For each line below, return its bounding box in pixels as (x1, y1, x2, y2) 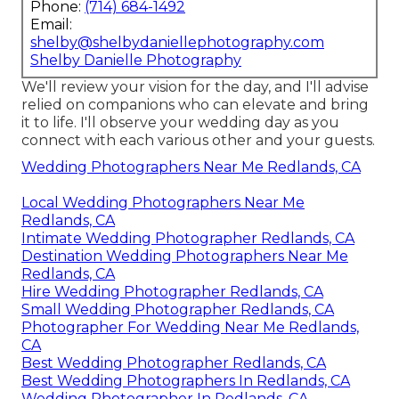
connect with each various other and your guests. (21, 131, 375, 149)
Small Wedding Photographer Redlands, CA (21, 300, 334, 318)
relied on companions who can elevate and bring (21, 95, 369, 113)
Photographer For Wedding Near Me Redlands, (21, 318, 359, 336)
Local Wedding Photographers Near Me (21, 193, 305, 211)
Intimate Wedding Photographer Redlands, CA (21, 229, 354, 247)
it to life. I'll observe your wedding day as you (21, 113, 339, 131)
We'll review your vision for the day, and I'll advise (21, 77, 369, 95)
